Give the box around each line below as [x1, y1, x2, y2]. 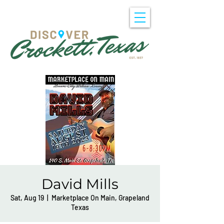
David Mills [41, 175, 118, 192]
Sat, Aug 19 [10, 193, 44, 202]
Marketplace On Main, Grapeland [51, 193, 149, 202]
